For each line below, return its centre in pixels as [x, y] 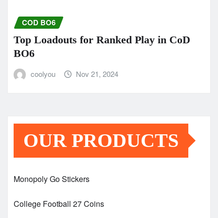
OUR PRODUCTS [101, 141]
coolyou [43, 74]
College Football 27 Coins [59, 204]
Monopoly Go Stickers [52, 179]
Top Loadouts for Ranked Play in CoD [102, 40]
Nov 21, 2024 [97, 74]
